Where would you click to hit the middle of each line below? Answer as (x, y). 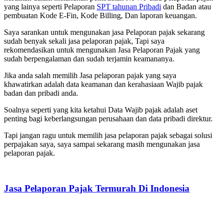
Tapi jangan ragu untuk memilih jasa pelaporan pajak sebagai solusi (108, 135)
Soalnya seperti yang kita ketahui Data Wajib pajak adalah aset (101, 110)
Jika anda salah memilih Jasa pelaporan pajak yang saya (90, 75)
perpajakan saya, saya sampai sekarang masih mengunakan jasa (102, 144)
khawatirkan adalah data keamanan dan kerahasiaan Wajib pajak (103, 84)
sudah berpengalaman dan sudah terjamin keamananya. (89, 58)
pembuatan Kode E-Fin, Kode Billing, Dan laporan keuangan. (100, 15)
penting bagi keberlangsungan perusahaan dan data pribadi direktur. (108, 118)
